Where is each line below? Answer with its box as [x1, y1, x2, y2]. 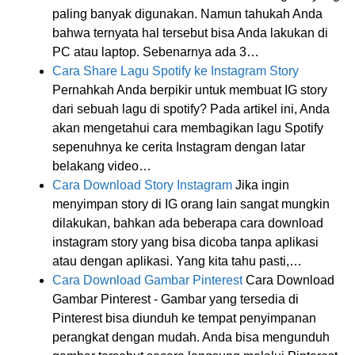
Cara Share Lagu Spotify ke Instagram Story [52, 63, 299, 78]
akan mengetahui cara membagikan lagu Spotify [52, 120, 323, 135]
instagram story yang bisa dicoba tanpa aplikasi [52, 235, 319, 249]
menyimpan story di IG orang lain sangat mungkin [52, 197, 330, 211]
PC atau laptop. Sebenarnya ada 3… [52, 44, 259, 59]
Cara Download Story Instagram [52, 177, 232, 192]
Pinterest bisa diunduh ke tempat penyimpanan [52, 311, 316, 325]
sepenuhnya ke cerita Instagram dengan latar [52, 139, 305, 154]
